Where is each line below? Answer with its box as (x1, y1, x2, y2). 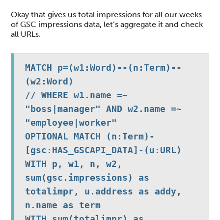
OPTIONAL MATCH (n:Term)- (25, 131, 155, 141)
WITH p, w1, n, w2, (25, 158, 122, 169)
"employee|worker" (25, 117, 117, 128)
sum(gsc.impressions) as (25, 172, 149, 183)
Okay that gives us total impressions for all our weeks (11, 9, 202, 19)
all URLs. (11, 29, 41, 39)
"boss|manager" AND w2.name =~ (25, 103, 182, 114)
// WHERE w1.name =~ (25, 89, 128, 100)
